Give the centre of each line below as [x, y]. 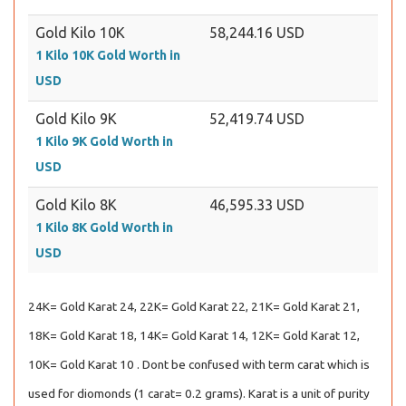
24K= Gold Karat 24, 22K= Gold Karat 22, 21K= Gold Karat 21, [194, 306]
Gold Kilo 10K [80, 33]
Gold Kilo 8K [76, 205]
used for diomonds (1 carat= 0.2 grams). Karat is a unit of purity [199, 393]
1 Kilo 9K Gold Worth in [104, 141]
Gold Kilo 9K [76, 119]
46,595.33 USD [257, 205]
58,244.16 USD [257, 33]
